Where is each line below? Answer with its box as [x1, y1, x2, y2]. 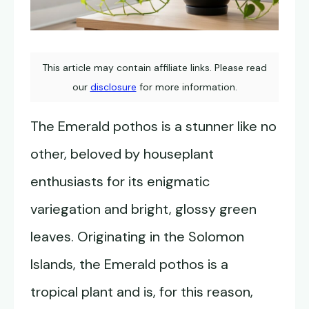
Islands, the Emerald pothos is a [30, 255, 228, 274]
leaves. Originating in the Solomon [30, 228, 244, 246]
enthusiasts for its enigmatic [30, 172, 210, 191]
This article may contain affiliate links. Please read [42, 61, 267, 74]
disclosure [90, 81, 137, 94]
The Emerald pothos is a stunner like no [30, 117, 277, 136]
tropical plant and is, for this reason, [30, 283, 253, 301]
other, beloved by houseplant [30, 145, 214, 163]
